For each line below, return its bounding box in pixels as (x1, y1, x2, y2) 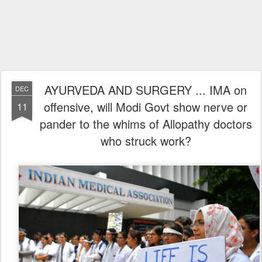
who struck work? (100, 132, 191, 149)
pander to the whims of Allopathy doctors (39, 115, 252, 132)
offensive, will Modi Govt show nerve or (44, 98, 247, 115)
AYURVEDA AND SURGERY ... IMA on (44, 81, 247, 98)
